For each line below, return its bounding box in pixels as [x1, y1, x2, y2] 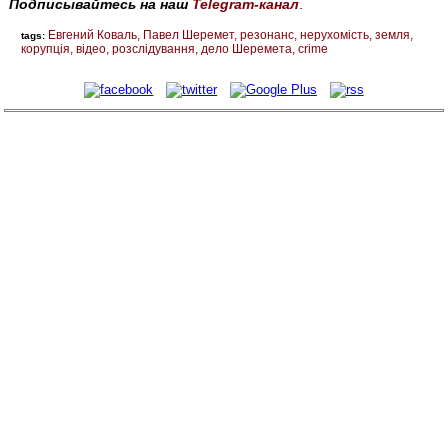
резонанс [240, 28, 295, 43]
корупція [21, 42, 71, 57]
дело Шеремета [201, 42, 293, 57]
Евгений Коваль [48, 28, 138, 43]
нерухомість [300, 28, 370, 43]
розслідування [112, 42, 196, 57]
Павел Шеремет [143, 28, 235, 43]
